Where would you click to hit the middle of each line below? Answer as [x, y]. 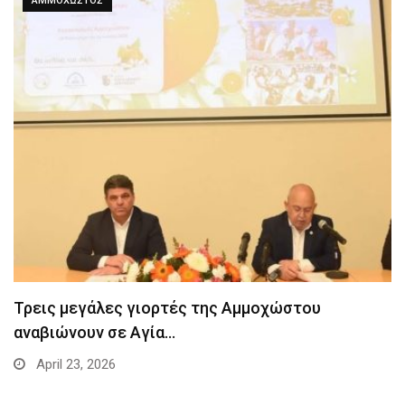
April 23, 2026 [74, 365]
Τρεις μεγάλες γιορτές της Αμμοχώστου [167, 308]
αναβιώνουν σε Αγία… [94, 333]
